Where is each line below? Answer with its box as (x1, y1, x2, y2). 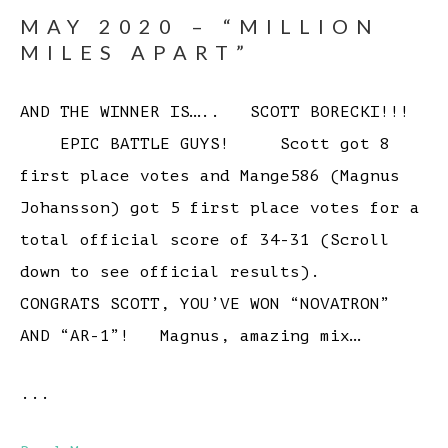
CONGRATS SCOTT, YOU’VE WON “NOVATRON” (20, 295, 390, 314)
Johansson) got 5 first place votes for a (20, 199, 420, 218)
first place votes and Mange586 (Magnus (20, 167, 400, 186)
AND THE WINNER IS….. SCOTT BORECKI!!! (20, 103, 410, 122)
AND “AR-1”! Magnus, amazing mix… (20, 327, 360, 346)
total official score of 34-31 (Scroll (20, 231, 390, 250)
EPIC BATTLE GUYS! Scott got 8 (20, 135, 390, 154)
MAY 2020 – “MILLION (20, 14, 380, 39)
